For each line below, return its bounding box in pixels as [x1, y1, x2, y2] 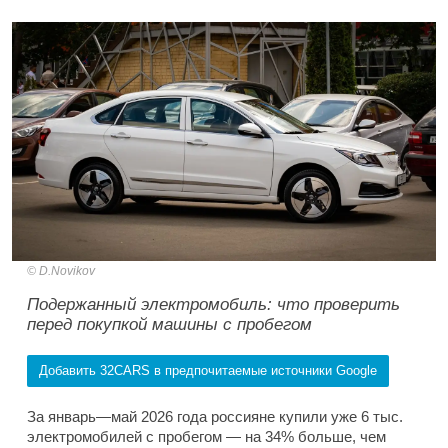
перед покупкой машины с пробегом [27, 314, 312, 334]
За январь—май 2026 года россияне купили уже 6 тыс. [27, 407, 403, 425]
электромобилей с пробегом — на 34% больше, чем [27, 427, 386, 445]
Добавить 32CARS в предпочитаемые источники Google [39, 362, 377, 378]
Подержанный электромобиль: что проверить [27, 294, 400, 314]
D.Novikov [39, 263, 95, 278]
